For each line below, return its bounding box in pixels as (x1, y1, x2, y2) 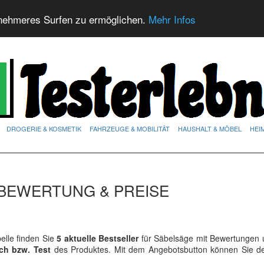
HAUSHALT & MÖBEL (178, 124, 242, 133)
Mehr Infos (148, 11, 196, 27)
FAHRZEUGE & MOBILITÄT (90, 124, 170, 133)
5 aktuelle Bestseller (54, 232, 138, 244)
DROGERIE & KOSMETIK (6, 124, 81, 133)
